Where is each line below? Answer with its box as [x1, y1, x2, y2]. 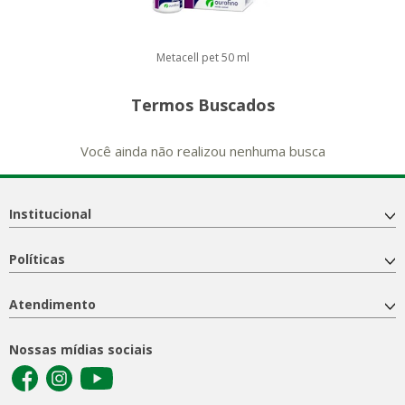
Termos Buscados [130, 93, 275, 116]
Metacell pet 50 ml [155, 49, 250, 65]
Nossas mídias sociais [9, 340, 153, 358]
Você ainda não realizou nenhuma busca [80, 141, 325, 160]
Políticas [9, 250, 65, 268]
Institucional [9, 204, 91, 222]
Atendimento [9, 295, 96, 313]
